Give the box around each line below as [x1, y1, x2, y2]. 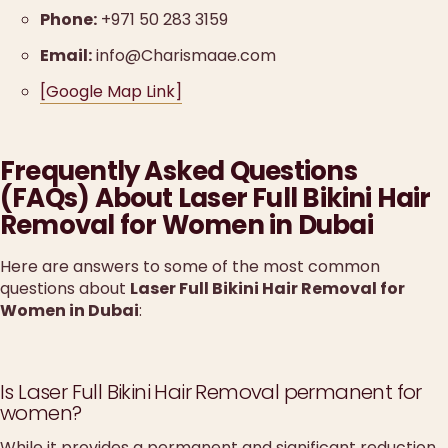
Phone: [40, 7, 97, 31]
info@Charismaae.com [92, 43, 276, 67]
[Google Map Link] [40, 80, 182, 104]
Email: [40, 43, 92, 67]
